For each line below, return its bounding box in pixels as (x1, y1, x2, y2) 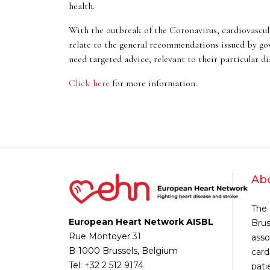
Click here (69, 77, 110, 89)
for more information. (110, 77, 197, 89)
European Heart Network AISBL (69, 216, 213, 227)
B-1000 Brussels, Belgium (69, 245, 178, 256)
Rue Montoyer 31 (69, 231, 141, 242)
